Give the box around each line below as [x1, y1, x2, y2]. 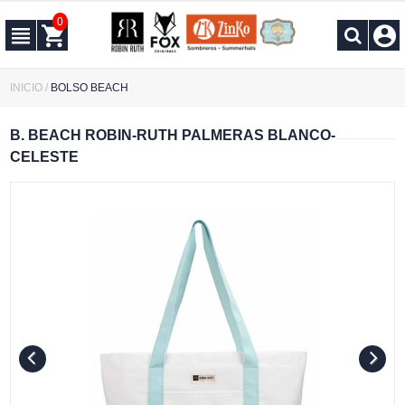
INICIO [10, 81, 43, 94]
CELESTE [10, 149, 80, 165]
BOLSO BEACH [51, 81, 129, 94]
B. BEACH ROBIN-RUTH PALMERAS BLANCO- [10, 127, 336, 143]
